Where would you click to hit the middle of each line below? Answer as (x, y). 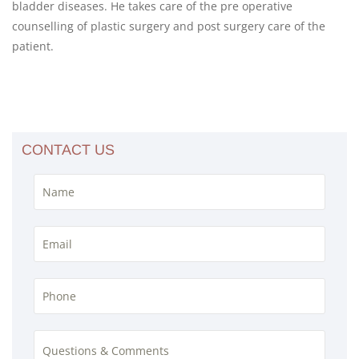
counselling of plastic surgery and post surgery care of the (169, 26)
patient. (33, 46)
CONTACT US (68, 150)
